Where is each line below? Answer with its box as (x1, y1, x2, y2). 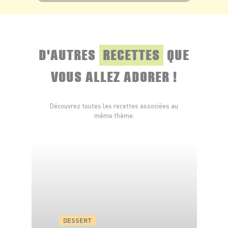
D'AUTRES (39, 45, 99, 63)
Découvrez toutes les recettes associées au (50, 102, 178, 110)
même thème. (94, 111, 134, 120)
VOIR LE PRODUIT (71, 8, 117, 16)
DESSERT (63, 216, 92, 225)
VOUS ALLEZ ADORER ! (51, 67, 177, 85)
